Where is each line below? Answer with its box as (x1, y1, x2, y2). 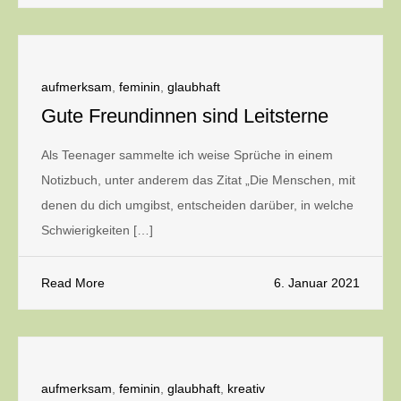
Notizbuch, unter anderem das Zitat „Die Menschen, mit (41, 173, 355, 187)
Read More (41, 276, 105, 290)
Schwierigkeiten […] (41, 223, 153, 237)
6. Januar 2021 (274, 276, 360, 290)
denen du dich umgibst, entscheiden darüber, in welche (41, 198, 354, 212)
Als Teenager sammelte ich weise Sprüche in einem (41, 148, 333, 162)
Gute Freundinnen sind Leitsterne (41, 105, 328, 127)
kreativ (227, 381, 265, 396)
